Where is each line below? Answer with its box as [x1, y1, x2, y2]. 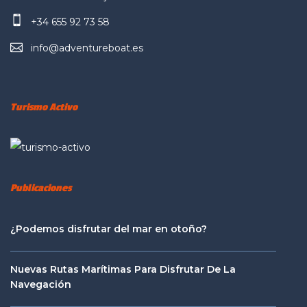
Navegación [10, 278, 71, 291]
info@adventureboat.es [31, 42, 143, 54]
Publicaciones [10, 182, 71, 195]
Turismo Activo [10, 101, 77, 113]
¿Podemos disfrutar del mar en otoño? [10, 223, 207, 236]
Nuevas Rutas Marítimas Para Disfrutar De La [10, 263, 236, 276]
